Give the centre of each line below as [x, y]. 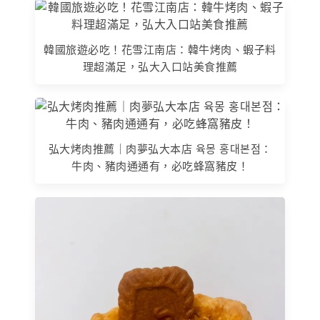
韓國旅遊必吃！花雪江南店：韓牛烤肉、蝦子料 [160, 49]
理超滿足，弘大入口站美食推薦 [160, 66]
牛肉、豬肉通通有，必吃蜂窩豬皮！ [160, 166]
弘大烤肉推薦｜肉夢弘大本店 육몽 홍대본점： [160, 149]
